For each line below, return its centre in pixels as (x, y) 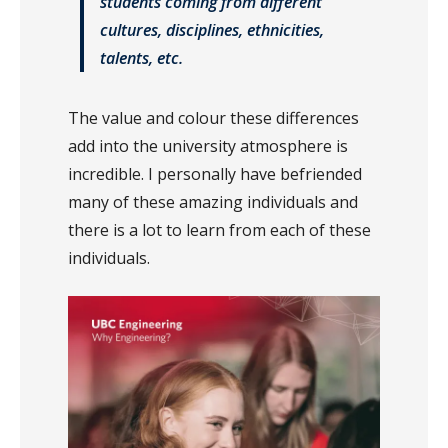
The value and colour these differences (213, 118)
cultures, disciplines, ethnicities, (212, 30)
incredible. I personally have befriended (215, 174)
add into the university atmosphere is (208, 146)
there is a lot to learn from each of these (219, 230)
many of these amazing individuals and (213, 202)
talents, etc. (141, 58)
